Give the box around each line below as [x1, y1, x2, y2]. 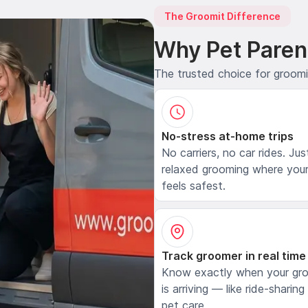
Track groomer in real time [162, 248, 306, 263]
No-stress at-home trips [162, 129, 294, 143]
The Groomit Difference [164, 10, 280, 23]
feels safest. [162, 178, 225, 192]
